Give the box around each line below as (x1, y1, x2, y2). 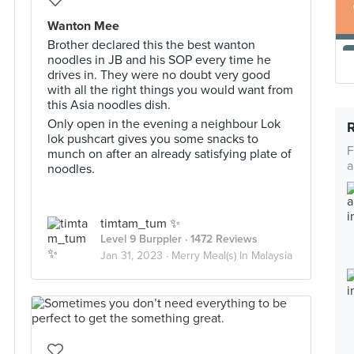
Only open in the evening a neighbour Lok (47, 116, 281, 132)
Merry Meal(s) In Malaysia (171, 249, 292, 262)
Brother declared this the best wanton (47, 37, 255, 53)
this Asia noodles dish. (47, 97, 171, 113)
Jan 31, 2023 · (100, 249, 171, 262)
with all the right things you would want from (47, 82, 293, 98)
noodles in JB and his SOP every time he (47, 52, 271, 68)
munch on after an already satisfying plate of (47, 146, 292, 162)
